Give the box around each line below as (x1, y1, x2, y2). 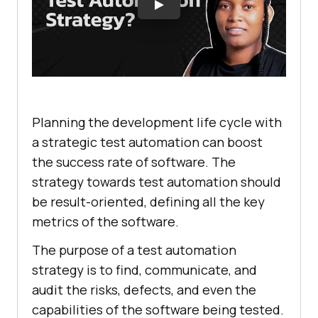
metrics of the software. (32, 213, 179, 231)
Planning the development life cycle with (32, 114, 282, 131)
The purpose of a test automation (32, 241, 236, 259)
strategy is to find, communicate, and (32, 261, 257, 279)
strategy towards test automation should (32, 173, 281, 191)
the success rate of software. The (32, 153, 236, 171)
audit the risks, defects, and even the (32, 281, 256, 299)
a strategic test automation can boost (32, 133, 263, 151)
